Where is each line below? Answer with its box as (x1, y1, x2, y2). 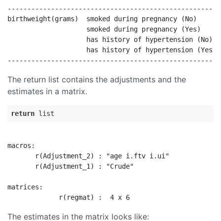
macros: (7, 142, 35, 149)
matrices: (7, 183, 43, 191)
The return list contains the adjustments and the (7, 74, 186, 84)
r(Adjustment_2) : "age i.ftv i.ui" (7, 152, 169, 160)
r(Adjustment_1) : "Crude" (7, 162, 134, 170)
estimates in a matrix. (7, 86, 87, 96)
